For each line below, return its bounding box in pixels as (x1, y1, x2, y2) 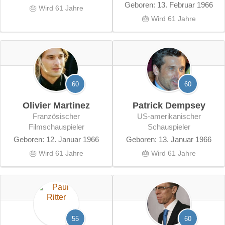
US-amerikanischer (137, 111, 143, 121)
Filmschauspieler (28, 122, 84, 131)
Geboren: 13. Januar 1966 (126, 135, 211, 144)
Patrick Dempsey (132, 100, 205, 110)
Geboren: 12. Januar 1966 (14, 135, 99, 144)
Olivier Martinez (23, 100, 90, 110)
